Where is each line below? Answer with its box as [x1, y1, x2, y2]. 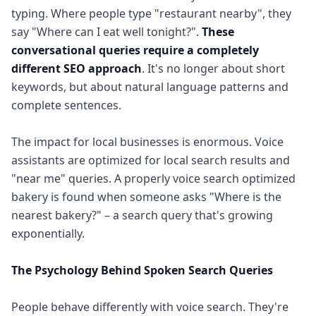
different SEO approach [11, 61, 142, 76]
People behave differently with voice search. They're [11, 299, 288, 315]
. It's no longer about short [142, 61, 285, 76]
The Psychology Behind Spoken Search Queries [11, 262, 273, 278]
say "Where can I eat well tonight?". [11, 24, 202, 39]
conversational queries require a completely [11, 42, 259, 58]
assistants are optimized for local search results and [11, 152, 290, 168]
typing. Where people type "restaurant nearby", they [11, 6, 291, 21]
